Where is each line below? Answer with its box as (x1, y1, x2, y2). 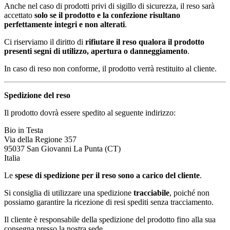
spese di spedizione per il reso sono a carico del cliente (15, 170, 200, 180)
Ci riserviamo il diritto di (4, 37, 85, 46)
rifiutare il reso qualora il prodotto (85, 37, 204, 46)
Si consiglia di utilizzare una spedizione (4, 188, 133, 197)
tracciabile (133, 188, 169, 197)
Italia (4, 153, 20, 162)
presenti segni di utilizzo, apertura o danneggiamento (4, 46, 187, 55)
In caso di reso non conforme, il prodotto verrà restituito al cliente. (4, 64, 217, 73)
